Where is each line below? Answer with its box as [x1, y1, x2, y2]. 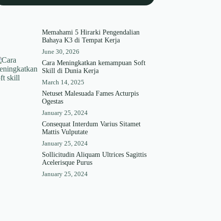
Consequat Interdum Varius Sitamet [41, 120, 141, 128]
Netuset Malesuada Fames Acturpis [41, 90, 139, 98]
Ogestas [41, 98, 63, 106]
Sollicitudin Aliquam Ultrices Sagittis [41, 151, 147, 159]
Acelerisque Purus [41, 159, 92, 167]
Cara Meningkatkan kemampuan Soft [41, 59, 146, 67]
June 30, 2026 [41, 48, 79, 56]
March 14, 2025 [41, 78, 84, 86]
